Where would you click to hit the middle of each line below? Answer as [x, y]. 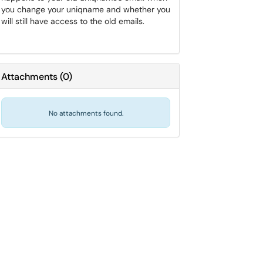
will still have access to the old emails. [73, 21]
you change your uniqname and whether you [86, 9]
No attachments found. [86, 113]
